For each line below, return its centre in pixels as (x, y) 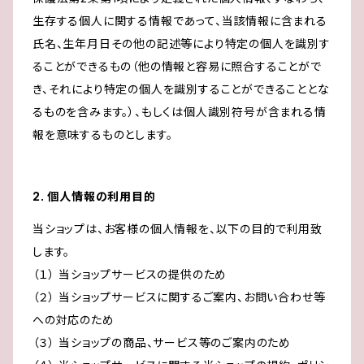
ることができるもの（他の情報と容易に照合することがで (177, 67)
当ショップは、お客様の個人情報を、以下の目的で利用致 (178, 229)
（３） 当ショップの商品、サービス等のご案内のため (162, 343)
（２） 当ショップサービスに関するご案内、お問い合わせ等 (179, 297)
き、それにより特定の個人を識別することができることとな (181, 89)
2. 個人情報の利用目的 (94, 197)
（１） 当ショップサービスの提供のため (130, 275)
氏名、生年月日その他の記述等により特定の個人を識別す (182, 44)
